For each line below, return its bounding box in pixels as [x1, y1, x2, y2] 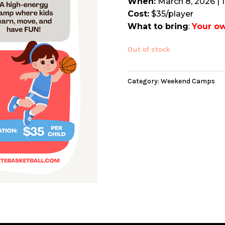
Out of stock [127, 45, 170, 54]
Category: [127, 77, 161, 86]
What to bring [127, 21, 188, 31]
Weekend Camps [160, 77, 215, 86]
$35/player [149, 9, 193, 19]
